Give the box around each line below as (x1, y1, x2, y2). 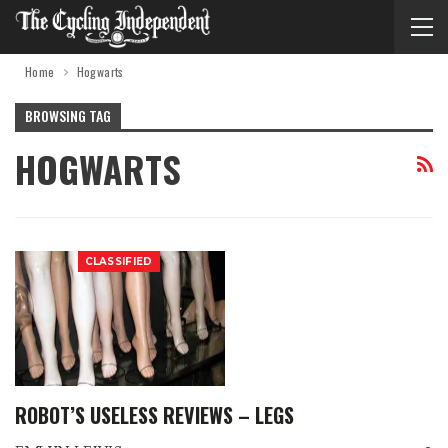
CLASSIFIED (84, 255, 153, 269)
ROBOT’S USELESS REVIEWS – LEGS (15, 399, 294, 430)
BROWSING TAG (25, 105, 111, 126)
